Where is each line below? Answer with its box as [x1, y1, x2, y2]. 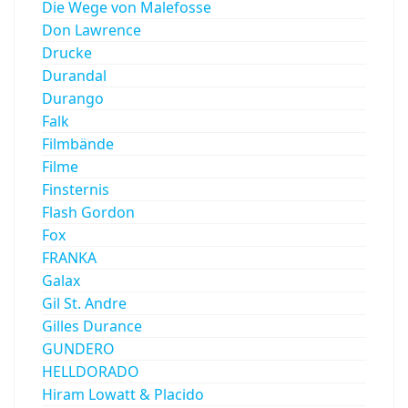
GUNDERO [42, 338, 115, 359]
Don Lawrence [42, 19, 141, 40]
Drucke [42, 42, 92, 63]
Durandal [42, 65, 107, 86]
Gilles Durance [42, 315, 142, 336]
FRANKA [42, 247, 97, 268]
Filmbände [42, 133, 114, 154]
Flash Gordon [42, 201, 135, 222]
